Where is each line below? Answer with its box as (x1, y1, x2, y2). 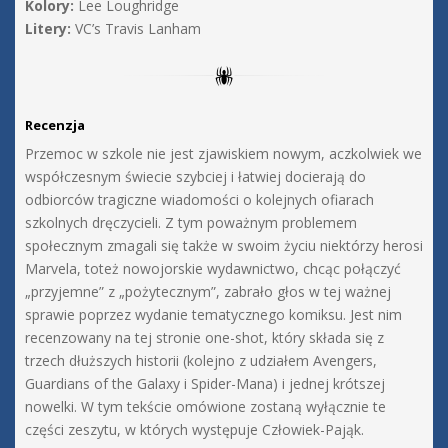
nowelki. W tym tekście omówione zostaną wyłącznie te (25, 397, 386, 417)
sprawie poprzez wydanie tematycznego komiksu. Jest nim (25, 305, 402, 325)
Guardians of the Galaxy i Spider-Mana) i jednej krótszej (25, 374, 385, 394)
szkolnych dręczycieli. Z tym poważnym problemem (25, 213, 357, 233)
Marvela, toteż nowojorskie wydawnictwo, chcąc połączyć (25, 259, 401, 279)
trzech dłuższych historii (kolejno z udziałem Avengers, (25, 351, 377, 371)
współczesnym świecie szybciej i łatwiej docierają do (25, 167, 366, 187)
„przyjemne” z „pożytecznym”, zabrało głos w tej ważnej (25, 282, 391, 302)
